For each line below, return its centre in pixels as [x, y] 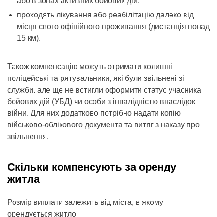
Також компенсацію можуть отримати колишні [90, 66]
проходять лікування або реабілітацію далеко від [105, 15]
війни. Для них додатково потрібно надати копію [94, 113]
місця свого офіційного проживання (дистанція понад [113, 26]
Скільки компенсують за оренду [92, 167]
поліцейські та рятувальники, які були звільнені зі [96, 78]
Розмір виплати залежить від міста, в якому [85, 202]
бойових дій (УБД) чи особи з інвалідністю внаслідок [101, 101]
